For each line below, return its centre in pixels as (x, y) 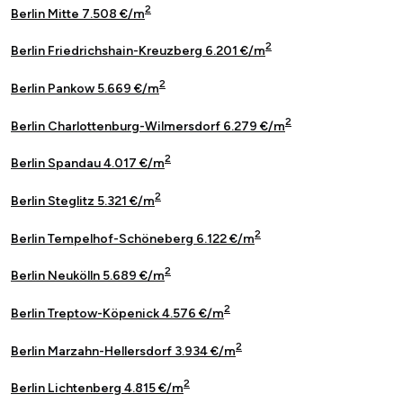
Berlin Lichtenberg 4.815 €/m (97, 389)
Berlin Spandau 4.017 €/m (88, 164)
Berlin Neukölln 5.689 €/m (88, 276)
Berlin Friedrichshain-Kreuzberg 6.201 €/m (138, 51)
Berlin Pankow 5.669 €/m (85, 89)
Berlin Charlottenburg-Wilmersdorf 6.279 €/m (148, 126)
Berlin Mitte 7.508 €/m (78, 13)
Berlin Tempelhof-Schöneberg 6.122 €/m (133, 238)
